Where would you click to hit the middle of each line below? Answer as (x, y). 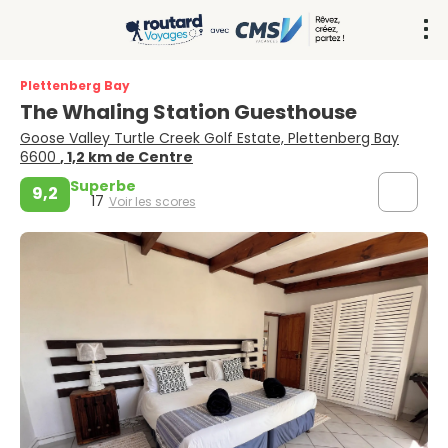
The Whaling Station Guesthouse (190, 111)
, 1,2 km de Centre (126, 156)
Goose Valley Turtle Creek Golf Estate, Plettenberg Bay (209, 137)
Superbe (103, 185)
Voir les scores (152, 201)
